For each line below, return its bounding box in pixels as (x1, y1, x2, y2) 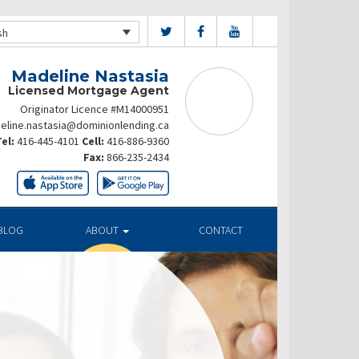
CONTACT (198, 223, 243, 237)
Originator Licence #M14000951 (20, 102, 169, 116)
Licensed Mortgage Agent (8, 83, 169, 98)
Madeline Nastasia (11, 67, 169, 86)
